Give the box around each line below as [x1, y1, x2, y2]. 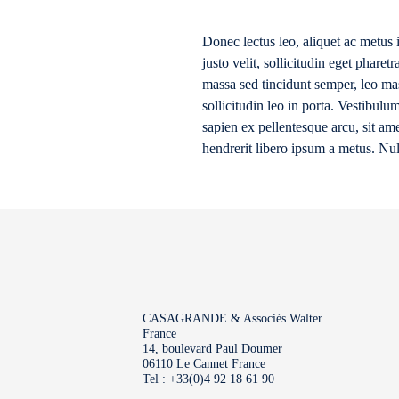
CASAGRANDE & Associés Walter [142, 312, 322, 325]
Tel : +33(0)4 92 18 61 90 [142, 372, 274, 386]
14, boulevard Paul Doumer [142, 342, 282, 355]
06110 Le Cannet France [142, 357, 265, 370]
